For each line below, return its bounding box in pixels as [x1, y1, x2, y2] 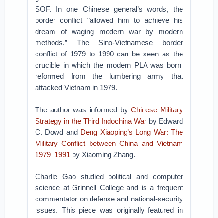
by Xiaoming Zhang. [70, 150, 136, 159]
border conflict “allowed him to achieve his [35, 16, 183, 24]
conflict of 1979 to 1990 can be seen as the [35, 50, 183, 58]
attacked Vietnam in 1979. [35, 83, 118, 91]
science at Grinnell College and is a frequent [35, 183, 183, 192]
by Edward [146, 117, 183, 125]
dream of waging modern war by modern [35, 27, 183, 36]
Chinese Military [130, 106, 183, 114]
